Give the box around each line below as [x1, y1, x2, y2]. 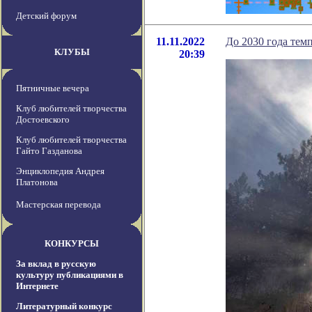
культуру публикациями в [16, 270, 123, 281]
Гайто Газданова [16, 146, 82, 157]
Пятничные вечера [16, 83, 89, 94]
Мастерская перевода [16, 199, 101, 210]
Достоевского [16, 114, 70, 125]
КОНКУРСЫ [45, 238, 99, 249]
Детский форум [16, 10, 77, 22]
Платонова [16, 177, 58, 188]
